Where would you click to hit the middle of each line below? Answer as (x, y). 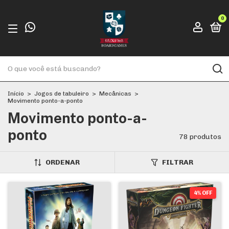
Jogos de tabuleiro (62, 94)
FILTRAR (177, 162)
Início (16, 94)
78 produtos (200, 137)
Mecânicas (115, 94)
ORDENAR (63, 162)
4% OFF (203, 193)
